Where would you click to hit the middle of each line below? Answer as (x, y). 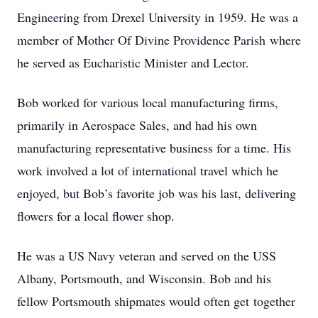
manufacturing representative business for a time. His (154, 148)
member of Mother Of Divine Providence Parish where (159, 40)
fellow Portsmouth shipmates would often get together (156, 301)
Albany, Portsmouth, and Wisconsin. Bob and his (144, 278)
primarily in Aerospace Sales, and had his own (137, 125)
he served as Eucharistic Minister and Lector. (133, 62)
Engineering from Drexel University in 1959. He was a (158, 17)
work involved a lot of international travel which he (148, 170)
